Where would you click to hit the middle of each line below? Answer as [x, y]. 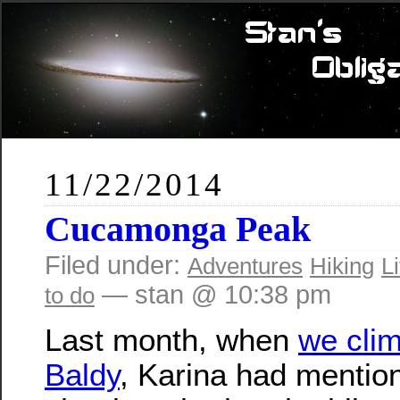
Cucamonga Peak [178, 229]
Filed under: [116, 265]
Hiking [342, 266]
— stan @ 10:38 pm [213, 295]
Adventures [245, 266]
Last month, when [171, 340]
